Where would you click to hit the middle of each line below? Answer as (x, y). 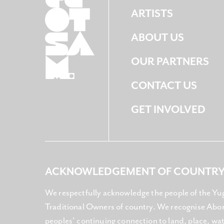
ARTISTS (152, 14)
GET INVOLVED (168, 110)
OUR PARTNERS (170, 62)
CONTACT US (164, 86)
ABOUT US (158, 38)
